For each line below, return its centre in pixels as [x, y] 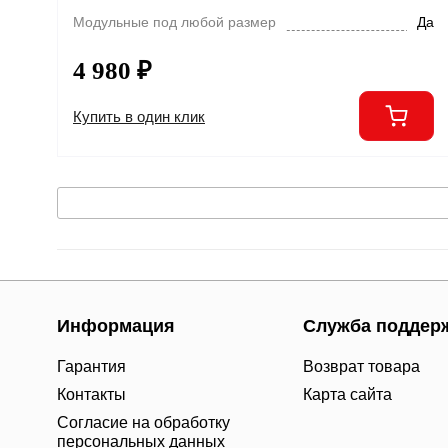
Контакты [91, 394]
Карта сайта [347, 394]
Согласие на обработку [143, 422]
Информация [116, 326]
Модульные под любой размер [174, 22]
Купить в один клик [139, 116]
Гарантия [91, 366]
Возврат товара [361, 366]
